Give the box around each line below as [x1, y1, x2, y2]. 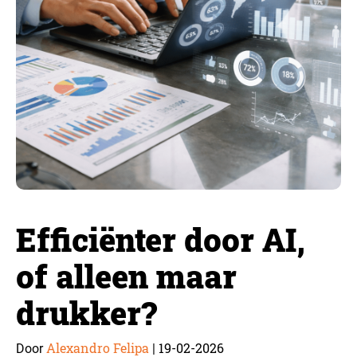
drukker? [16, 292, 157, 334]
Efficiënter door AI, [16, 218, 305, 261]
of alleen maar [16, 255, 237, 297]
